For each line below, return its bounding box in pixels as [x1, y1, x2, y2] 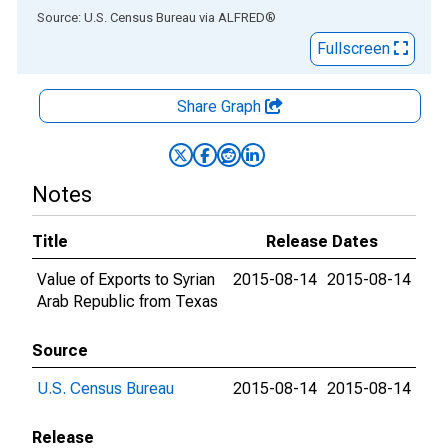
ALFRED [218, 10, 265, 25]
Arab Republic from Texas [37, 292, 218, 311]
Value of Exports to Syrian [37, 270, 215, 289]
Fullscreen [317, 39, 394, 58]
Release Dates [266, 232, 378, 251]
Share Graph [177, 97, 265, 116]
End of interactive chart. [17, 7, 181, 26]
